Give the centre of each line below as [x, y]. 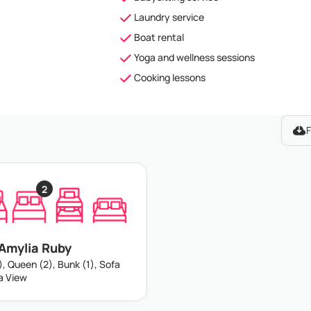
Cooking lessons [169, 77]
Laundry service [169, 17]
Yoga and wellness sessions [194, 57]
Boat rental [159, 37]
